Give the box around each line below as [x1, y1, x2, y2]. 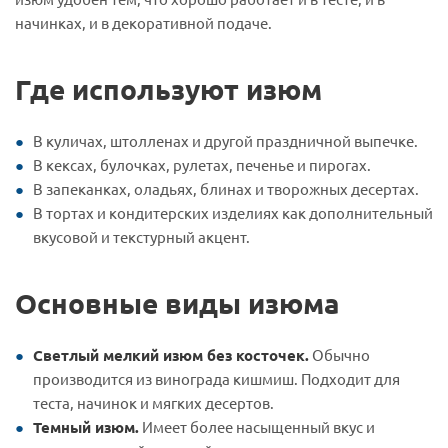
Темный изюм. [33, 416, 139, 437]
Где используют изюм [15, 70, 322, 106]
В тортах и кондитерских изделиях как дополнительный [33, 202, 433, 222]
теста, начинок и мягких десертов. [33, 392, 274, 412]
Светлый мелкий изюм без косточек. [33, 344, 309, 365]
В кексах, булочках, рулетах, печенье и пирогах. [33, 154, 371, 174]
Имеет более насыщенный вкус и [139, 416, 375, 436]
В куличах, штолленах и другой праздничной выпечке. [33, 130, 418, 150]
